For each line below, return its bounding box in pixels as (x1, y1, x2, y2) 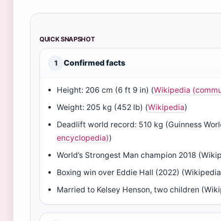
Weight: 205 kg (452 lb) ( (57, 103, 148, 112)
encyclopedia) (57, 133, 110, 143)
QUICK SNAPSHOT (39, 36, 95, 43)
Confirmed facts (64, 58, 125, 68)
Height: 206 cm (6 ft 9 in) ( (57, 85, 154, 95)
